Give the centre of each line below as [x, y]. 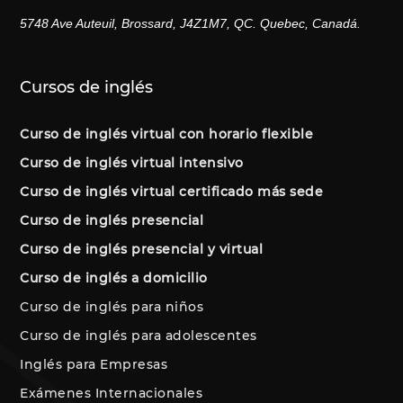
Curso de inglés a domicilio [114, 278]
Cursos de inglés [87, 87]
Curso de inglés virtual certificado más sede [172, 191]
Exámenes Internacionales [112, 393]
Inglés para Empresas [94, 364]
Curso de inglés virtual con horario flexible [167, 134]
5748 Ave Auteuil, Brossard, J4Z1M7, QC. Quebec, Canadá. [191, 24]
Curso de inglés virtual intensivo [132, 162]
